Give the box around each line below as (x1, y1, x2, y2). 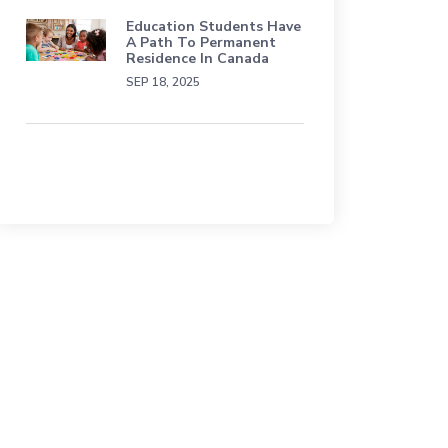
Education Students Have (126, 17, 301, 36)
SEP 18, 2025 (126, 74, 200, 90)
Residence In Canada (126, 49, 269, 68)
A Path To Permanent (126, 33, 276, 52)
